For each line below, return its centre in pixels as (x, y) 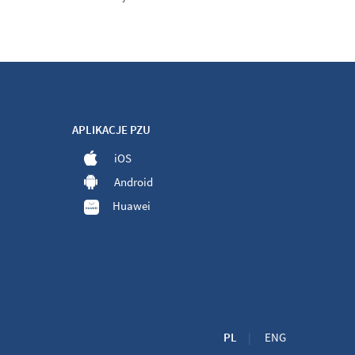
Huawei (132, 206)
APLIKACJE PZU (111, 130)
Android (134, 182)
